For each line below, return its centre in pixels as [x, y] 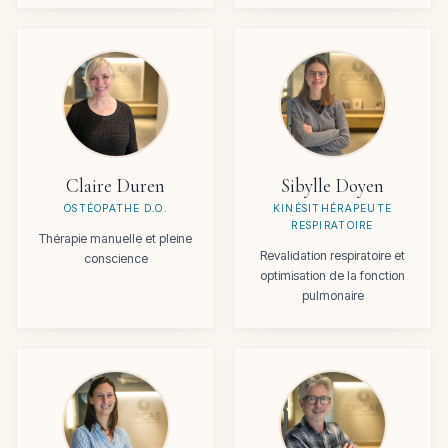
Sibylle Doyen [332, 185]
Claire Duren [115, 185]
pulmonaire [332, 295]
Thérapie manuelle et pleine [115, 238]
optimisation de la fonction [332, 275]
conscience [115, 258]
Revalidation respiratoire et [332, 255]
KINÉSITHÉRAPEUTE [332, 208]
